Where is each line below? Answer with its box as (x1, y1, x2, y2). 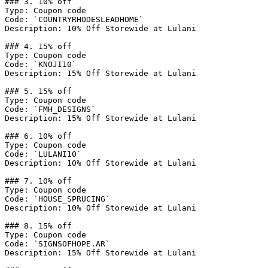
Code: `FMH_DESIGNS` (5, 105, 96, 114)
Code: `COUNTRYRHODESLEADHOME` (5, 15, 144, 24)
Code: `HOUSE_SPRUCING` (5, 194, 110, 203)
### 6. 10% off (5, 132, 72, 141)
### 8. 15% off (5, 221, 72, 230)
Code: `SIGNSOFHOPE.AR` (5, 239, 110, 248)
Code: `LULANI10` (5, 150, 81, 159)
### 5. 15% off (5, 87, 72, 96)
